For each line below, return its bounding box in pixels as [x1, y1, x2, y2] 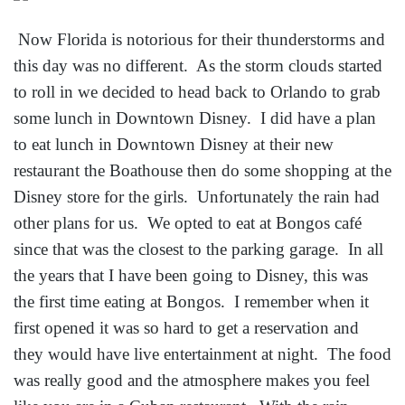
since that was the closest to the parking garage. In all [14, 239, 383, 259]
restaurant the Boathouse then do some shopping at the [14, 160, 391, 180]
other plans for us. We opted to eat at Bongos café [14, 212, 362, 232]
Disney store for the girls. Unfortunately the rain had [14, 186, 380, 206]
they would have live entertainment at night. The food [14, 344, 391, 363]
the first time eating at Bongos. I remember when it [14, 291, 369, 311]
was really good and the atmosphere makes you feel [14, 370, 370, 390]
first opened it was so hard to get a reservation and [14, 317, 359, 337]
